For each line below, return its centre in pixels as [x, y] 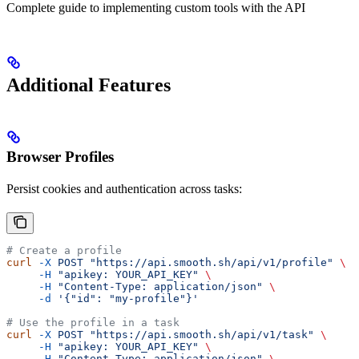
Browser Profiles [60, 157]
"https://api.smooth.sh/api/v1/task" [199, 335]
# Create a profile [64, 251]
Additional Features [89, 85]
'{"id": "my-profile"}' [125, 299]
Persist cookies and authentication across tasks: [124, 189]
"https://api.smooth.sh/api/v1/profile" [208, 263]
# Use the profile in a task [93, 323]
